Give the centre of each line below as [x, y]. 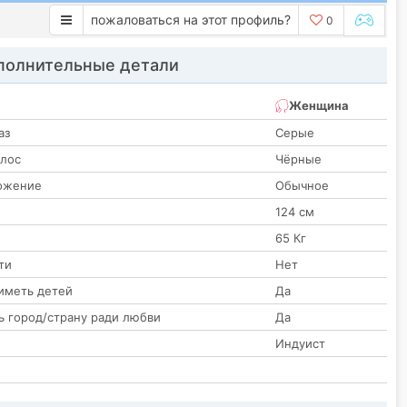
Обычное [302, 186]
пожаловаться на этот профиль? [191, 20]
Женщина [319, 106]
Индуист [300, 344]
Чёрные [298, 159]
